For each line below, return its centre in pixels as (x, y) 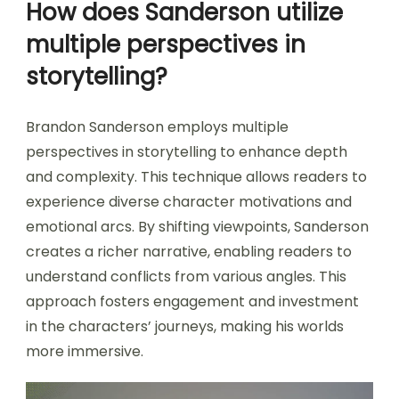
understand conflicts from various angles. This (186, 277)
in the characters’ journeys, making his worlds (185, 327)
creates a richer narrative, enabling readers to (189, 252)
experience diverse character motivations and (189, 202)
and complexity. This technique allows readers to (196, 177)
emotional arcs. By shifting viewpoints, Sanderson (197, 227)
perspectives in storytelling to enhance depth (187, 152)
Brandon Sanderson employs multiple (157, 127)
